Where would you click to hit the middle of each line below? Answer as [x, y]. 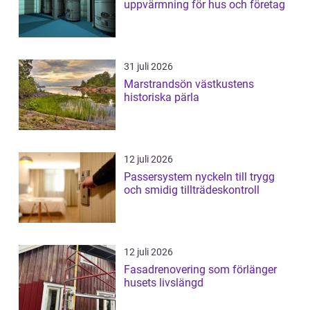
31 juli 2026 [148, 67]
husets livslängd [164, 283]
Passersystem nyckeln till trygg [159, 177]
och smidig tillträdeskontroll [192, 190]
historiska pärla [162, 98]
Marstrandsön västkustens [159, 84]
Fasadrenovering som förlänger [200, 270]
